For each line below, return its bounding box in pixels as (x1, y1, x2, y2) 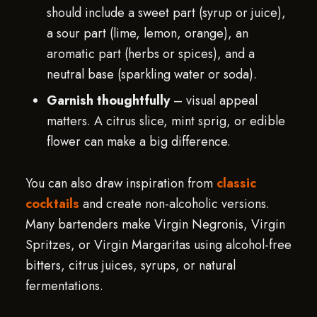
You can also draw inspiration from (25, 174, 217, 192)
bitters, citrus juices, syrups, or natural (25, 256, 236, 275)
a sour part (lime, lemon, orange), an (46, 24, 248, 42)
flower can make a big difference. (46, 132, 231, 151)
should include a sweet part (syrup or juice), (46, 4, 286, 22)
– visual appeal (169, 91, 258, 110)
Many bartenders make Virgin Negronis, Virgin (25, 215, 285, 234)
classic (216, 174, 256, 192)
